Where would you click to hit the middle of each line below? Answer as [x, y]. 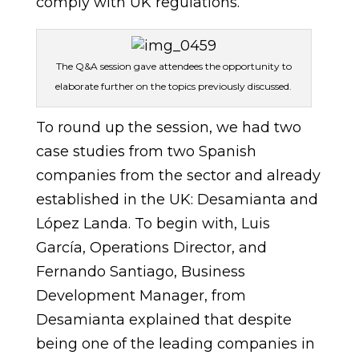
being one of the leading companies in [175, 344]
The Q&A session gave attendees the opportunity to [173, 66]
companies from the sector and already [178, 175]
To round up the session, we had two [168, 127]
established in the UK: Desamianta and [177, 200]
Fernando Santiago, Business [142, 272]
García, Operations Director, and [153, 248]
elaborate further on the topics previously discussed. [174, 86]
